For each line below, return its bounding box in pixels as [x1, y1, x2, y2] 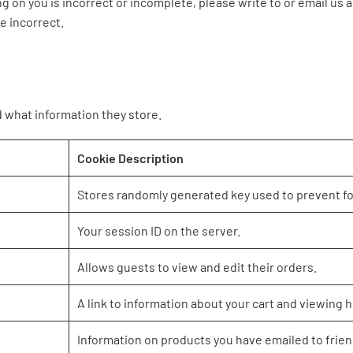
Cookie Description [77, 150, 184, 165]
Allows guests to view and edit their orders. [77, 259, 317, 274]
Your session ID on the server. [77, 223, 240, 238]
